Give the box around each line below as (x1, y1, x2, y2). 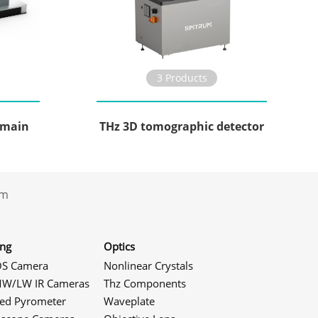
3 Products (156, 71, 207, 84)
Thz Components (104, 276, 186, 290)
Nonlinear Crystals (104, 258, 193, 273)
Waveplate (104, 294, 155, 308)
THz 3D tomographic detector (99, 119, 264, 134)
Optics (104, 239, 135, 253)
